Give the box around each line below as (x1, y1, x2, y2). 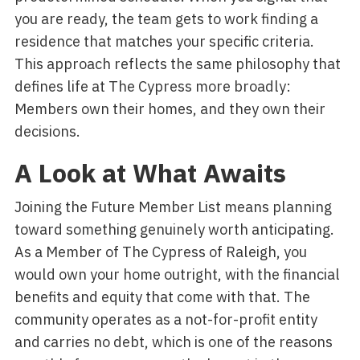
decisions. (14, 121, 80, 141)
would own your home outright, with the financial (14, 264, 340, 284)
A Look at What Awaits (14, 156, 286, 190)
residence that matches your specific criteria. (14, 31, 314, 51)
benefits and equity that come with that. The (14, 287, 310, 307)
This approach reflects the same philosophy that (14, 54, 341, 74)
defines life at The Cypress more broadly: (14, 76, 291, 96)
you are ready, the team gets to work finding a (14, 9, 318, 29)
